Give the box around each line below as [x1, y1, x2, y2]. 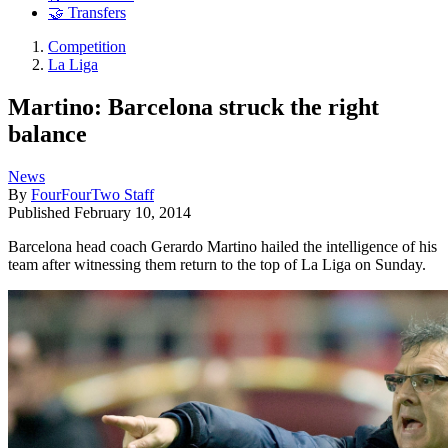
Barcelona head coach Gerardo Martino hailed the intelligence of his [8, 237, 437, 255]
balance [8, 120, 87, 147]
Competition [48, 38, 126, 56]
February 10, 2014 [74, 203, 191, 221]
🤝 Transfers [48, 4, 126, 22]
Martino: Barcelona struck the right [8, 93, 379, 120]
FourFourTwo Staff [31, 185, 154, 203]
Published [8, 203, 74, 221]
